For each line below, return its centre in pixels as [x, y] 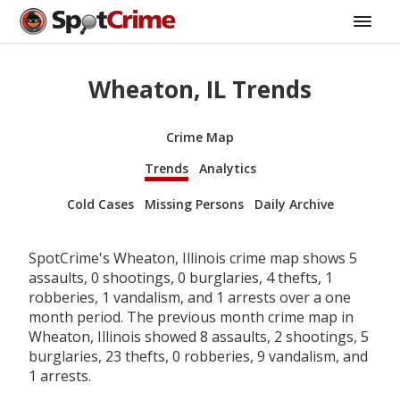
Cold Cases [100, 204]
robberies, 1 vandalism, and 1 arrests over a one [190, 297]
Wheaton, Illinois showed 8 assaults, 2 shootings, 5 [199, 336]
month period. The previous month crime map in [191, 317]
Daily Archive [294, 204]
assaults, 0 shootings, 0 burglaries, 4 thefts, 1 [181, 277]
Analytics [227, 168]
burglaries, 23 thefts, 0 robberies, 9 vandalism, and [198, 356]
